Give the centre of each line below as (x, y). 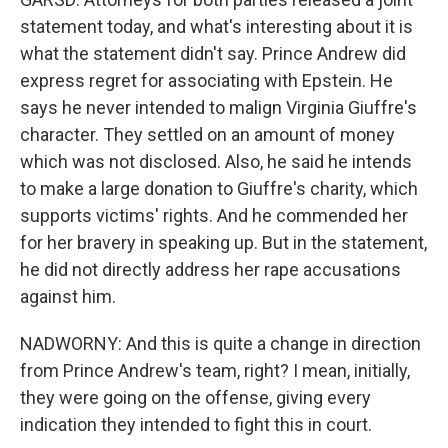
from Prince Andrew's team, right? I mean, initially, (215, 370)
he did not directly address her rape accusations (210, 269)
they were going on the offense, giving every (195, 397)
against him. (68, 296)
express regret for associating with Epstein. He (206, 80)
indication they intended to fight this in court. (196, 424)
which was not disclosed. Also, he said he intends (216, 161)
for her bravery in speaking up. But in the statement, (223, 242)
